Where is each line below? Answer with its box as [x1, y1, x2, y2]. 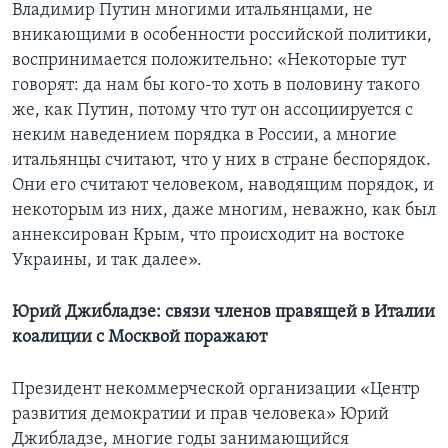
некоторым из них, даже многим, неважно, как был [12, 201, 436, 221]
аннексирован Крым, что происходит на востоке [12, 226, 405, 246]
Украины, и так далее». [12, 251, 202, 271]
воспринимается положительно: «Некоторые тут [12, 51, 406, 71]
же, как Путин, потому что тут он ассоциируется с [12, 101, 413, 121]
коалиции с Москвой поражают [12, 328, 267, 348]
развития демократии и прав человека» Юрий [12, 405, 389, 425]
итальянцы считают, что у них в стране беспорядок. [12, 151, 431, 171]
